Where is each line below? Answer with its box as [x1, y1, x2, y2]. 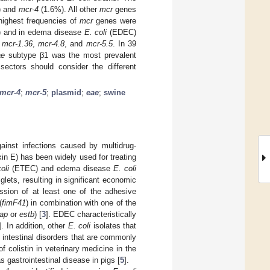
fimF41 [2, 198, 27, 207]
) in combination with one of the [26, 198, 137, 207]
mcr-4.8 [38, 39, 65, 48]
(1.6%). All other [38, 4, 99, 14]
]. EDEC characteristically [46, 209, 136, 219]
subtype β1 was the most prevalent [5, 50, 137, 60]
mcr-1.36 [2, 39, 33, 48]
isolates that [90, 221, 137, 230]
